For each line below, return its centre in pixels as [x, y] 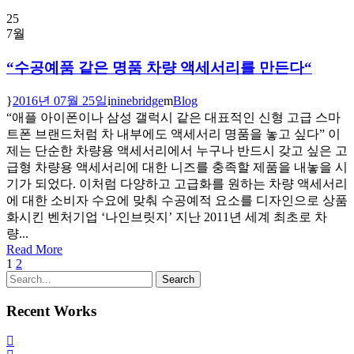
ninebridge [137, 100]
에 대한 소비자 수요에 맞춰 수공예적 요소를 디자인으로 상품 [177, 200]
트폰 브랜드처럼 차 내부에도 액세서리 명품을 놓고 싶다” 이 [173, 134]
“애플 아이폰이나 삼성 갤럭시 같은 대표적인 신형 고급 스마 [173, 117]
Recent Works [51, 311]
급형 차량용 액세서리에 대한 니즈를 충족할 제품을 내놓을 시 [177, 167]
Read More [34, 249]
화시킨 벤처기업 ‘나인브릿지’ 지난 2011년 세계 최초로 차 [167, 217]
